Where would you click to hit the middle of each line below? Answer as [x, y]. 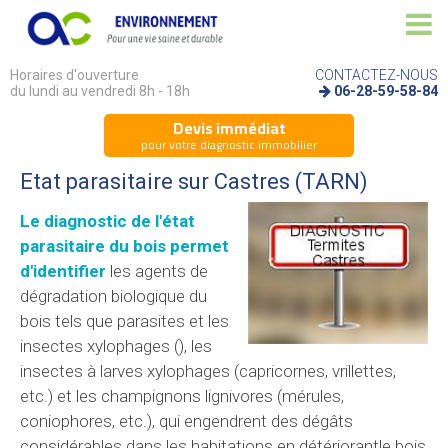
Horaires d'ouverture [74, 74]
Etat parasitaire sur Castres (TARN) [194, 181]
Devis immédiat [229, 127]
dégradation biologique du [113, 295]
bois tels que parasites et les [124, 320]
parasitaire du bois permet [124, 245]
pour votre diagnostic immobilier [229, 144]
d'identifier [63, 270]
